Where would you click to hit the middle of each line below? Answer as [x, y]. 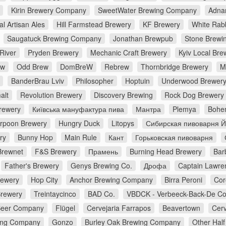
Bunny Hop [35, 137]
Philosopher [95, 81]
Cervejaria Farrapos [119, 208]
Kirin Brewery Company [49, 10]
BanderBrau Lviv [38, 81]
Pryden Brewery [53, 53]
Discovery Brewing [123, 95]
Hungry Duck [79, 123]
